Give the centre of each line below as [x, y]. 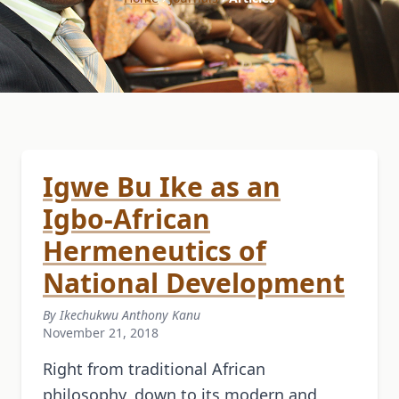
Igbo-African [126, 219]
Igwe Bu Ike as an [162, 187]
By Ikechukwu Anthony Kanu [122, 315]
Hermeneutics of [155, 251]
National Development [194, 283]
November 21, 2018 [101, 333]
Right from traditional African [154, 369]
